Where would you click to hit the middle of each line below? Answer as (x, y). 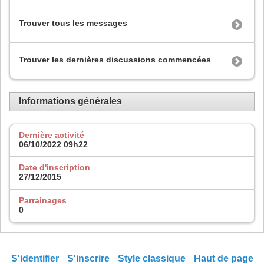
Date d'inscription (55, 168)
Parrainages (43, 200)
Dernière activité (52, 135)
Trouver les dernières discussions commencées (115, 60)
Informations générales (70, 101)
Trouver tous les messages (73, 23)
